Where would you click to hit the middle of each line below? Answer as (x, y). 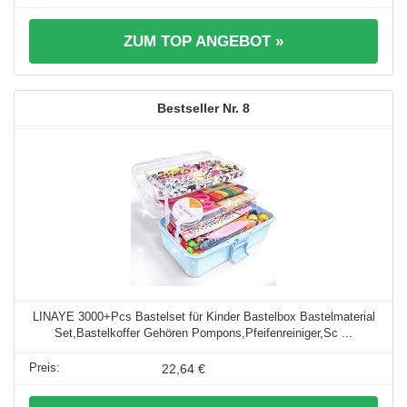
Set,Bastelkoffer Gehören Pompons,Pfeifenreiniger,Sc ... (203, 333)
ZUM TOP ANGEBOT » (203, 41)
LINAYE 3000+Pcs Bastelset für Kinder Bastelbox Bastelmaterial (203, 316)
